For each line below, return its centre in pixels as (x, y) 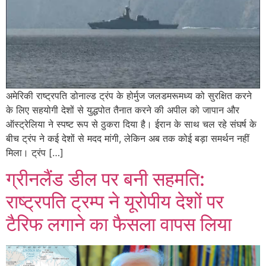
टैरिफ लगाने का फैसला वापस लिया (119, 224)
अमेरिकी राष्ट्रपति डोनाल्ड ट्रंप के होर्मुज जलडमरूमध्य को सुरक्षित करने (129, 95)
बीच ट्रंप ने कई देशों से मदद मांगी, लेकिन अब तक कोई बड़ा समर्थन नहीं (128, 138)
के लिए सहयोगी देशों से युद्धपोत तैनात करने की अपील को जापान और (123, 110)
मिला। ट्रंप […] (35, 152)
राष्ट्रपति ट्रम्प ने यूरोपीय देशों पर (115, 202)
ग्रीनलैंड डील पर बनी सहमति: (105, 179)
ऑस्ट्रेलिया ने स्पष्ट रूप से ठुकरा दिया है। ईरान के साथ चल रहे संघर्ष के (131, 124)
